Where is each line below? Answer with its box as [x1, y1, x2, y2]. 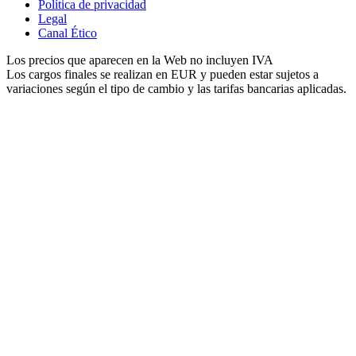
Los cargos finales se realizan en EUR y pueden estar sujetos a [6, 67, 319, 81]
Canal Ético [38, 25, 97, 40]
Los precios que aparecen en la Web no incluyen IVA [6, 52, 273, 67]
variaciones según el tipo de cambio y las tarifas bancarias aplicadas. [6, 81, 346, 95]
